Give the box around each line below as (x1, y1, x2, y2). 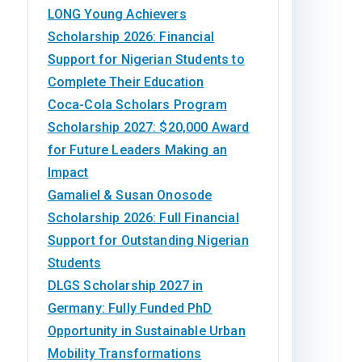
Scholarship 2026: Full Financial (47, 210, 239, 225)
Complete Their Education (47, 74, 204, 90)
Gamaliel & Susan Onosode (47, 187, 213, 203)
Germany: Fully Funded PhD (47, 301, 213, 316)
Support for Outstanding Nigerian (47, 233, 249, 248)
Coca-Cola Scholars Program (47, 97, 227, 112)
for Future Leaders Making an (47, 142, 228, 158)
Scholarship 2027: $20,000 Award (47, 120, 250, 135)
